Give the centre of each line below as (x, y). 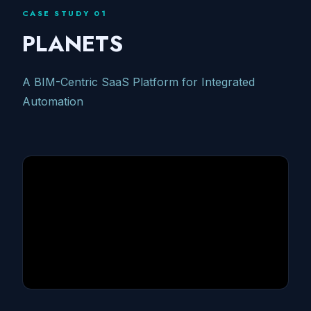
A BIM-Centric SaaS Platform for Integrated (138, 82)
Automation (53, 102)
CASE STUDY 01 (65, 13)
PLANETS (73, 43)
